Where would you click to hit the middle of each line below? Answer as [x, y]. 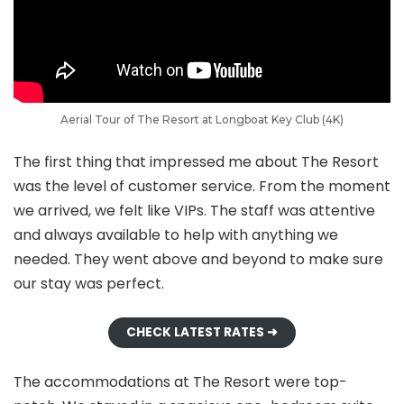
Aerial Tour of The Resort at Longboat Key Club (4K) [202, 119]
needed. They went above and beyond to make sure [198, 259]
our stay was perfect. [89, 283]
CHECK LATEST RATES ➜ [202, 332]
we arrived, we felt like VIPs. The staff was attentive [194, 210]
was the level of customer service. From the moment [202, 186]
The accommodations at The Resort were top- [180, 381]
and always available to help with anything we [176, 234]
